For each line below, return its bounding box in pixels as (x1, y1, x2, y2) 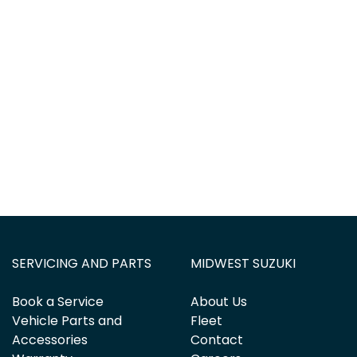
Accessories (12, 330, 88, 349)
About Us (190, 292, 247, 311)
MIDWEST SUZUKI (190, 253, 296, 273)
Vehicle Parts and (12, 311, 122, 330)
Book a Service (12, 292, 104, 311)
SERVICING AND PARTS (12, 253, 151, 273)
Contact (190, 330, 243, 349)
